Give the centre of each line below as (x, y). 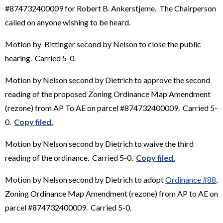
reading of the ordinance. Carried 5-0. (70, 157)
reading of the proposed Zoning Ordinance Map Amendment (108, 94)
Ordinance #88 (191, 179)
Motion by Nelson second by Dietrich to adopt (85, 179)
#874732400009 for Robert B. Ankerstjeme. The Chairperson (111, 8)
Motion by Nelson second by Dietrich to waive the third (99, 143)
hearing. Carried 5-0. (40, 58)
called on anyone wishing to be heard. (68, 22)
